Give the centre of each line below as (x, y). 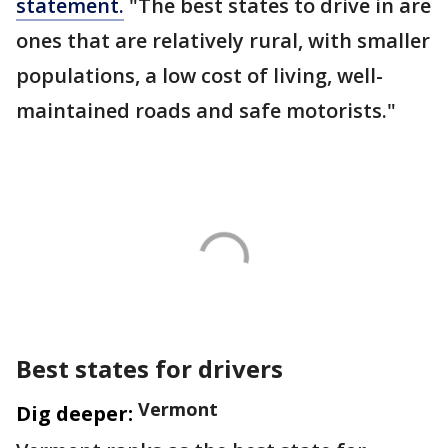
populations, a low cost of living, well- (199, 76)
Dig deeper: (74, 414)
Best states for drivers (149, 369)
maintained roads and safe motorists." (206, 111)
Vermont (178, 409)
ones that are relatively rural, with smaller (223, 41)
